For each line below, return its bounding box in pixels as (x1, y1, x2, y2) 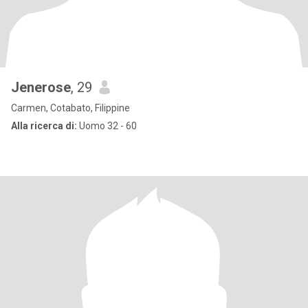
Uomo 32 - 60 (77, 120, 137, 131)
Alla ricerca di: (11, 120, 77, 131)
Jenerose (11, 79, 71, 96)
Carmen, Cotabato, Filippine (11, 102, 130, 113)
